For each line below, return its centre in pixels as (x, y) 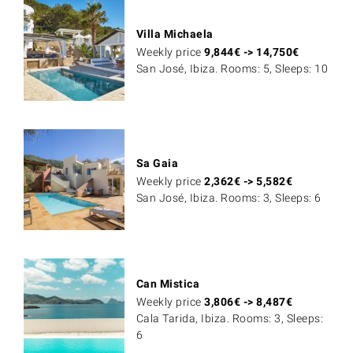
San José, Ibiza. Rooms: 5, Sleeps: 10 (232, 69)
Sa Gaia (157, 163)
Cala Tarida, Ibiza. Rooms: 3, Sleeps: (230, 319)
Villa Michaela (175, 34)
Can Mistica (168, 284)
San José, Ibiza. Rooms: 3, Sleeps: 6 (229, 198)
